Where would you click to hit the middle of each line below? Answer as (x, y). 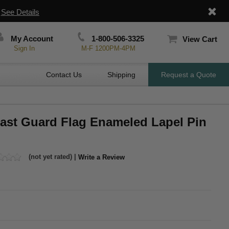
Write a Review (101, 157)
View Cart (200, 39)
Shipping (121, 75)
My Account (31, 39)
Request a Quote (189, 75)
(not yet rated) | (52, 157)
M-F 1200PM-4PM (108, 48)
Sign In (25, 48)
